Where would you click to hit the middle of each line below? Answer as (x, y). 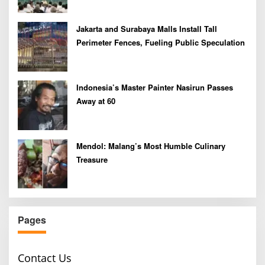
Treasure (92, 160)
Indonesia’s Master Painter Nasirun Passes (155, 88)
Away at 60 (96, 101)
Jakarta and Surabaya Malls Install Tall (147, 29)
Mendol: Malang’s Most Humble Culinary (151, 146)
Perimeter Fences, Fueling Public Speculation (161, 43)
